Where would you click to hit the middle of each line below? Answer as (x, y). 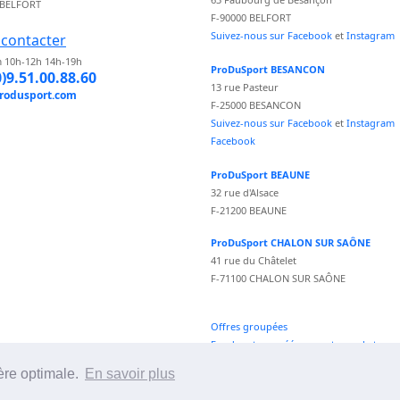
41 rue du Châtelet (254, 261)
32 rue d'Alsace (245, 193)
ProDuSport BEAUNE (260, 175)
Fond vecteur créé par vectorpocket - (297, 345)
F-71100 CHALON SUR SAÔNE (278, 279)
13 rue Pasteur (245, 87)
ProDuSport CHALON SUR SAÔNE (291, 243)
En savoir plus (129, 374)
